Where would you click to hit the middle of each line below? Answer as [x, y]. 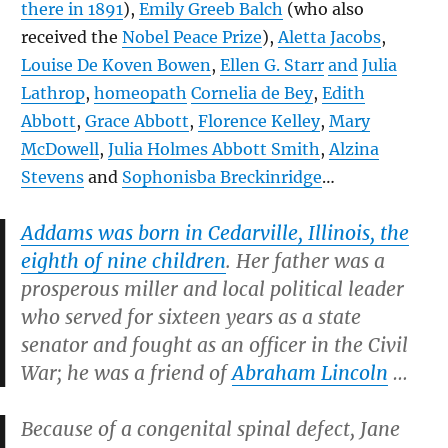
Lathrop [53, 93]
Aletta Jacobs [329, 37]
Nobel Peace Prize [192, 37]
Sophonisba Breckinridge [222, 177]
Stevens [52, 177]
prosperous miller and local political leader [212, 289]
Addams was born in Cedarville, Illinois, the [215, 233]
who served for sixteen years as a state [191, 317]
